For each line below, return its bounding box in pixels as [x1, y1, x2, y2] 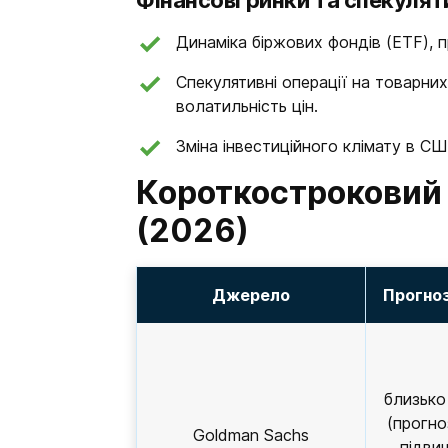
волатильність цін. [176, 96, 318, 116]
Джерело [212, 285, 290, 305]
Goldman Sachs [193, 425, 309, 445]
